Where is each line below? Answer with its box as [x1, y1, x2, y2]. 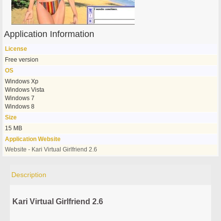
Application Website [5, 136, 61, 143]
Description [11, 171, 47, 179]
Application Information [4, 29, 95, 39]
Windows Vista [5, 86, 45, 93]
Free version [5, 56, 39, 63]
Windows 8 [5, 103, 35, 110]
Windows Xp [5, 78, 39, 85]
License [5, 45, 28, 52]
